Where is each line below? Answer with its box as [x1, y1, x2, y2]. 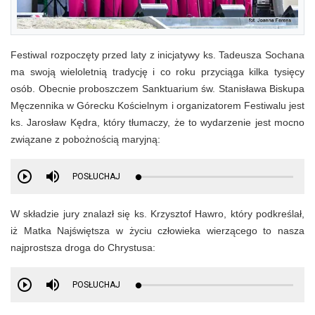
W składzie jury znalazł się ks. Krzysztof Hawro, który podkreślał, [11, 208, 304, 220]
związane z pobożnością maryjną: [11, 134, 160, 146]
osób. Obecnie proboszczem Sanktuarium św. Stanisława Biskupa [11, 83, 304, 95]
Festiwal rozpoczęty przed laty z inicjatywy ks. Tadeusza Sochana [11, 49, 304, 61]
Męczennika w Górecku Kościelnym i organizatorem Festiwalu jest [11, 100, 304, 112]
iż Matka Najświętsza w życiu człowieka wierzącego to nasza [11, 225, 304, 237]
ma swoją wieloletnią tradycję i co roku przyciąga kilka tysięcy [11, 66, 304, 78]
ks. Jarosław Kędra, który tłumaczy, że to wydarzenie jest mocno [11, 117, 304, 129]
